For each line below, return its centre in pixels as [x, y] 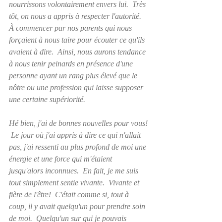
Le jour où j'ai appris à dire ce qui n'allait [76, 135]
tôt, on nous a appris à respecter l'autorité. [77, 16]
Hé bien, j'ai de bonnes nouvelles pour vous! [79, 123]
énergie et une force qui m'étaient [61, 159]
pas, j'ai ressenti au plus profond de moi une [79, 147]
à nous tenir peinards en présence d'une [72, 63]
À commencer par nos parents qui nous [71, 28]
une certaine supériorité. [47, 99]
